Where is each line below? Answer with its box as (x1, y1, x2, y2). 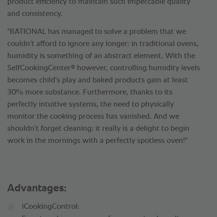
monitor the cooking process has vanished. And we (7, 113, 179, 121)
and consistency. (7, 10, 62, 18)
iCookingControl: (22, 203, 79, 211)
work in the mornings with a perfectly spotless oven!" (7, 137, 187, 145)
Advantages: (7, 183, 66, 194)
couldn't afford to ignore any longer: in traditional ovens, (7, 40, 199, 48)
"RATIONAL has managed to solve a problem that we (7, 28, 186, 36)
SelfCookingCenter (7, 64, 71, 73)
